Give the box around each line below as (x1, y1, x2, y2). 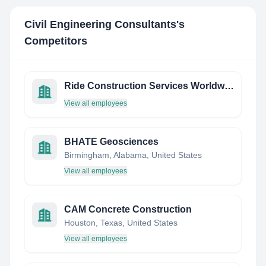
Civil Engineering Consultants (24, 18, 176, 30)
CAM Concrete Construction (64, 204, 192, 214)
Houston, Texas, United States (64, 218, 178, 227)
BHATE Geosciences (64, 137, 159, 147)
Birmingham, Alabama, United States (64, 150, 202, 160)
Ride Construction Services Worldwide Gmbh (224, 81, 234, 91)
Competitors (24, 35, 87, 47)
